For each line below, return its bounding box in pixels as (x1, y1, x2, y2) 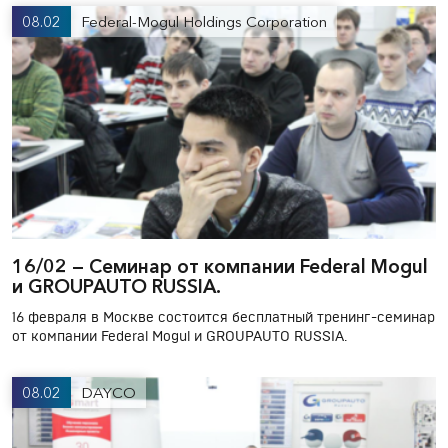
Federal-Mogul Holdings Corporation (81, 11, 327, 31)
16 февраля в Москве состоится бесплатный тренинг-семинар (12, 310, 435, 325)
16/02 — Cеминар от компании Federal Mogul (12, 254, 428, 278)
